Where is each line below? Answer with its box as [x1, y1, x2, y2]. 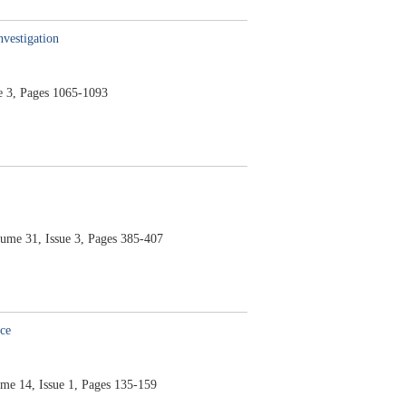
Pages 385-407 [87, 232, 163, 246]
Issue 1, [38, 378, 78, 391]
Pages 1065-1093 [19, 86, 108, 100]
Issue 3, [44, 232, 84, 246]
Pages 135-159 [81, 378, 157, 391]
